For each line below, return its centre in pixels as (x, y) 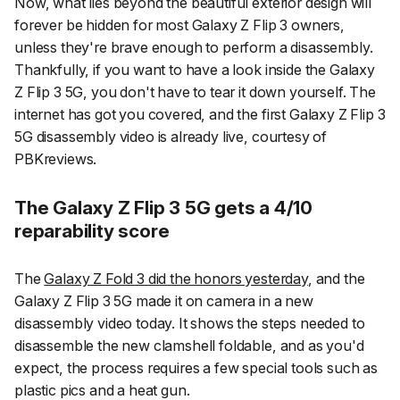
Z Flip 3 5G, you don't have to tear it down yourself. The (195, 92)
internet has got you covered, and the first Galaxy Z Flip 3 (200, 114)
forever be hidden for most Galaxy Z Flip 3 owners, (179, 25)
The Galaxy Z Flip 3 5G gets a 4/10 (164, 207)
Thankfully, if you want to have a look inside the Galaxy (195, 69)
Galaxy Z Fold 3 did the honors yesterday (176, 279)
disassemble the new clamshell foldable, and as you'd (189, 346)
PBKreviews (54, 158)
